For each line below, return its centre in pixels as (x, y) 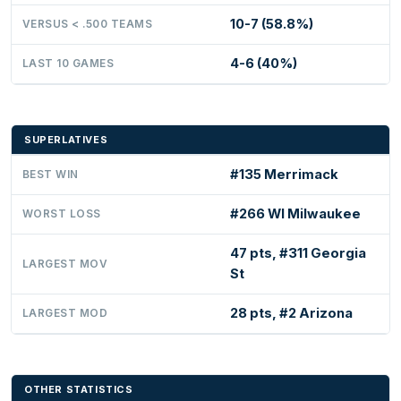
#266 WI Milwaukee (295, 213)
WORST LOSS (62, 213)
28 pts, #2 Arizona (291, 313)
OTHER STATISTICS (79, 389)
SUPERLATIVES (66, 139)
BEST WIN (51, 174)
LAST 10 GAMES (68, 63)
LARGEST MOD (65, 313)
